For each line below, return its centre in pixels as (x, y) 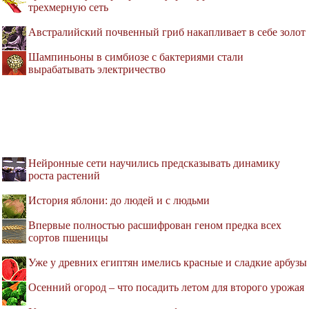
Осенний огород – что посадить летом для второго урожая (166, 288)
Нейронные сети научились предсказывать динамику (154, 163)
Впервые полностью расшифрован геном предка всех (155, 226)
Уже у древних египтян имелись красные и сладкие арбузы (168, 263)
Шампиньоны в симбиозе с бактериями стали (136, 57)
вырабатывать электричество (97, 70)
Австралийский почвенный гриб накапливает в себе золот (167, 32)
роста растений (64, 176)
